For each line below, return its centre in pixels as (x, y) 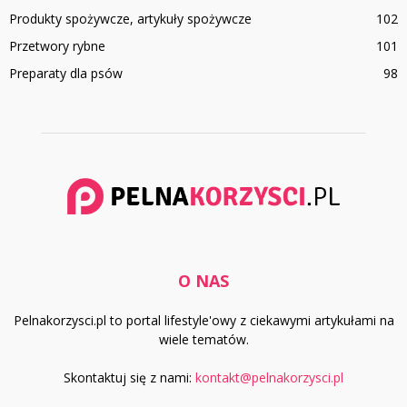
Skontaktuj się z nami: (129, 377)
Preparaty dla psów (66, 73)
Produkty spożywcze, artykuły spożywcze (130, 18)
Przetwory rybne (57, 45)
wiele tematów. (203, 339)
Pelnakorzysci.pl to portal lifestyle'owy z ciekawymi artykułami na (203, 320)
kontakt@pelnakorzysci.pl (269, 377)
